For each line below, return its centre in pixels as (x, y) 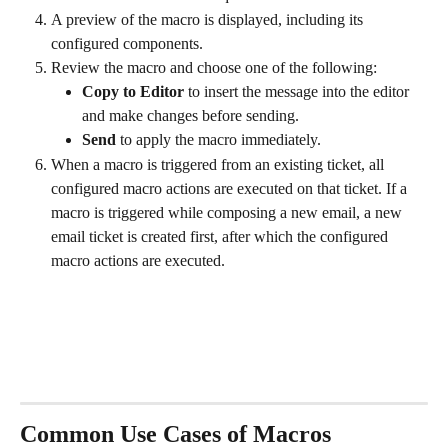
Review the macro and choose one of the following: (214, 67)
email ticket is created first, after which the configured (221, 236)
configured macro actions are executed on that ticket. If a (231, 188)
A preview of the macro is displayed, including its (209, 19)
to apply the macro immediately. (218, 140)
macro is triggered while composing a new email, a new (228, 212)
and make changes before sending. (190, 116)
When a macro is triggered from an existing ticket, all (219, 164)
